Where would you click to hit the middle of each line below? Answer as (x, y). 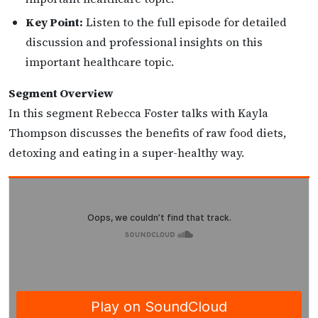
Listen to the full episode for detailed (185, 22)
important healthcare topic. (100, 62)
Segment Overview (61, 93)
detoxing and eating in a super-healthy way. (126, 153)
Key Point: (54, 22)
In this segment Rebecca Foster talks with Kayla (138, 113)
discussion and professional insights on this (144, 42)
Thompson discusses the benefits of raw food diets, (147, 133)
